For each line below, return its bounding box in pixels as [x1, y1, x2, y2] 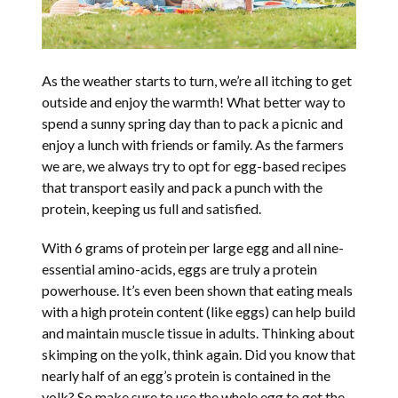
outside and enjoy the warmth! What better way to [42, 93, 346, 111]
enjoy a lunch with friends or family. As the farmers [42, 136, 345, 154]
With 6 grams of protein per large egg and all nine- [42, 239, 345, 257]
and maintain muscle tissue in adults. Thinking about [42, 324, 355, 342]
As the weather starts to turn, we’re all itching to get [42, 72, 353, 90]
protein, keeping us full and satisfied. [42, 200, 262, 218]
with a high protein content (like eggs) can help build [42, 303, 356, 321]
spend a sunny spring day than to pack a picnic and [42, 115, 344, 132]
